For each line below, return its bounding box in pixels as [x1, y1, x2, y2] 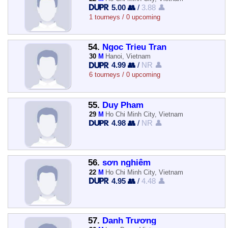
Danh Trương [102, 215, 156, 225]
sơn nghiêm [102, 158, 151, 168]
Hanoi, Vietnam [105, 52, 151, 61]
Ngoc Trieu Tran [102, 42, 166, 52]
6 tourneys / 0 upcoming [89, 71, 160, 79]
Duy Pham [102, 100, 144, 110]
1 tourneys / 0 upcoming [89, 13, 160, 21]
